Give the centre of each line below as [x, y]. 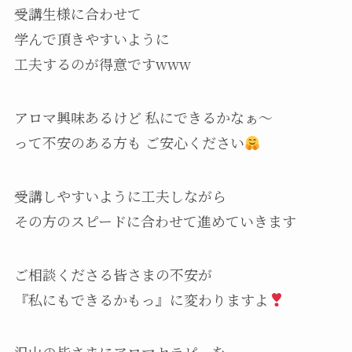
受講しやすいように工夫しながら [120, 195]
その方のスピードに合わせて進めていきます [155, 220]
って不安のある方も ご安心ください [129, 142]
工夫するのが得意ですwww [102, 64]
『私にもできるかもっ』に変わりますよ [141, 299]
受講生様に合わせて [77, 14]
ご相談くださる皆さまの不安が [113, 274]
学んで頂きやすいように [92, 39]
